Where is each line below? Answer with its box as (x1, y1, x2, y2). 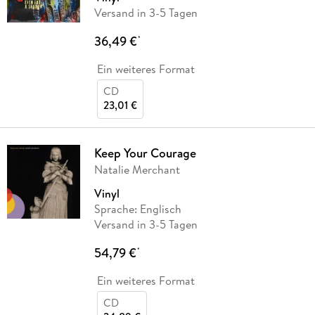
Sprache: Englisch (94, 200, 181, 217)
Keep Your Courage (94, 143, 196, 162)
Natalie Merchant (94, 161, 180, 177)
